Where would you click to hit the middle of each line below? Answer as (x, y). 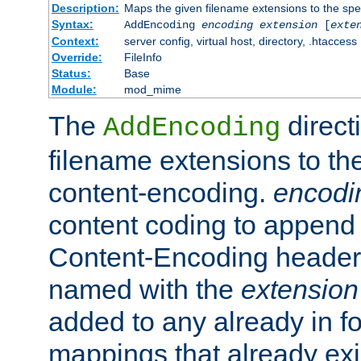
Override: (77, 57)
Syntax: (72, 24)
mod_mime (152, 89)
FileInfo (143, 57)
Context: (75, 41)
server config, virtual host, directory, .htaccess (240, 41)
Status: (71, 73)
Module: (74, 89)
